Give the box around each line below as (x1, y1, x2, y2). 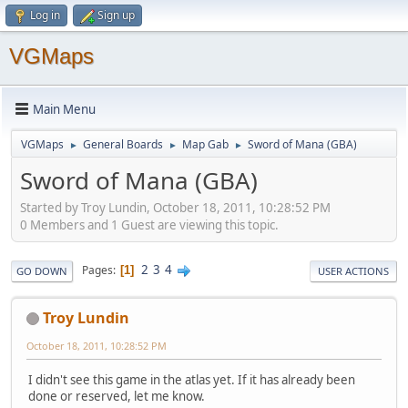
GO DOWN (16, 263, 67, 278)
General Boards (83, 137, 163, 152)
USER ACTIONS (318, 263, 389, 278)
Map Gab (182, 137, 229, 152)
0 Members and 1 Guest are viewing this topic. (20, 216, 279, 233)
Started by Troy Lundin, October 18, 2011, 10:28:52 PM (20, 199, 331, 216)
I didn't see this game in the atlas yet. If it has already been (28, 371, 355, 388)
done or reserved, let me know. (28, 387, 205, 404)
